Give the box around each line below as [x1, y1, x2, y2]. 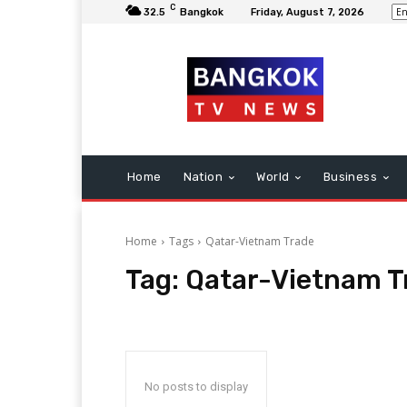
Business [323, 170, 378, 184]
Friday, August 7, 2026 [251, 5, 364, 18]
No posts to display [144, 380, 248, 393]
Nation [183, 170, 223, 184]
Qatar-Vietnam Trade [205, 233, 314, 249]
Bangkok [180, 5, 223, 18]
